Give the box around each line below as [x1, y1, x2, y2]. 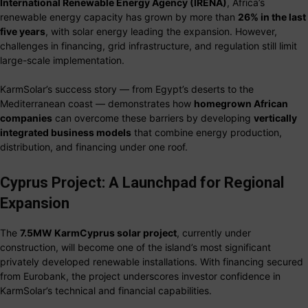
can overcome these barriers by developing [52, 112, 254, 124]
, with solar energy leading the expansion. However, [45, 25, 277, 38]
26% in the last [238, 11, 306, 23]
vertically [254, 112, 297, 124]
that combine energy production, [131, 126, 282, 139]
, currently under [177, 227, 251, 239]
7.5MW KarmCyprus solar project [20, 227, 177, 239]
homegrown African [194, 98, 288, 110]
